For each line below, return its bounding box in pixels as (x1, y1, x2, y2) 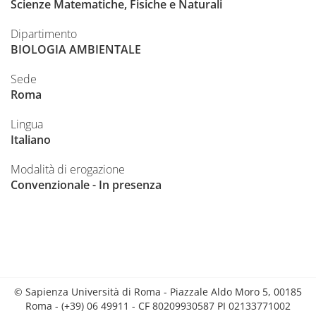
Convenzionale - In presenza (11, 177, 162, 193)
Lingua (11, 116, 43, 133)
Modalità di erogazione (11, 162, 125, 178)
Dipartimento (11, 26, 77, 42)
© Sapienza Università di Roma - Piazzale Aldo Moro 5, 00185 (14, 285, 302, 299)
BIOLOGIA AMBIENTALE (11, 42, 141, 58)
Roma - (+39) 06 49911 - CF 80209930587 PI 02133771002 (25, 299, 291, 313)
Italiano (11, 132, 51, 148)
